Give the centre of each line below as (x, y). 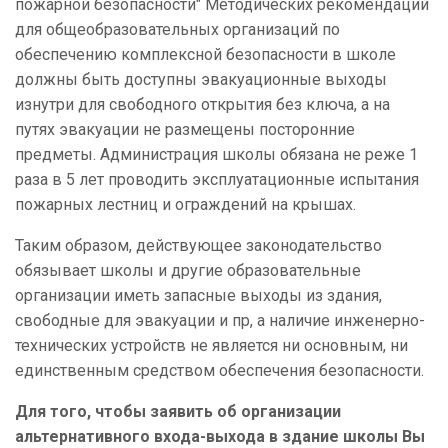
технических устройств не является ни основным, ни (211, 346)
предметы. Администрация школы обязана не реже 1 (216, 155)
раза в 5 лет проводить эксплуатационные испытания (217, 180)
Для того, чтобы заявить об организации (178, 412)
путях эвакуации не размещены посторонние (185, 130)
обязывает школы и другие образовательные (188, 271)
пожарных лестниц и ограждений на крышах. (185, 205)
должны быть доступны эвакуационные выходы (201, 80)
